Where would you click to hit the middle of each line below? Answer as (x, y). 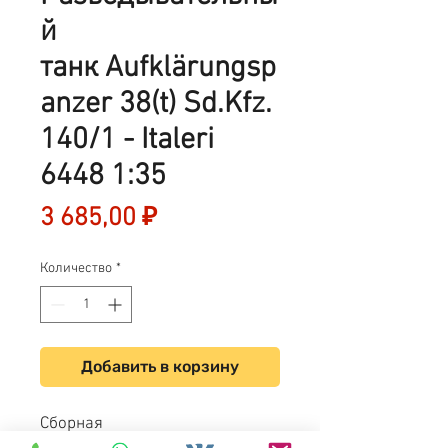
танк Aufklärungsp (158, 68)
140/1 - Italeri (127, 140)
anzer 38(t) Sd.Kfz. (156, 104)
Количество (76, 268)
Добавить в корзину (160, 366)
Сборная (71, 424)
